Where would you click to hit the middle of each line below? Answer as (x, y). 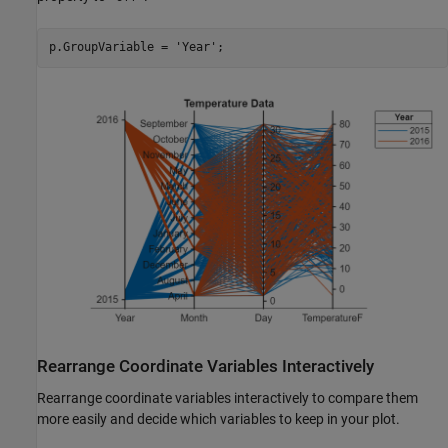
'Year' (195, 47)
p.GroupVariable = (111, 47)
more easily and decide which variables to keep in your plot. (218, 418)
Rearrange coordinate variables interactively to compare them (227, 397)
